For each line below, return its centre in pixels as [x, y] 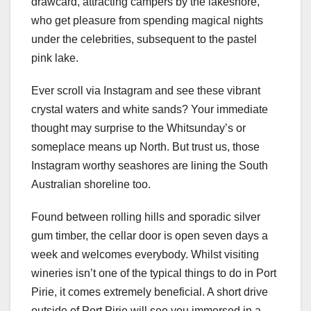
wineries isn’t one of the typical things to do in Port [154, 274]
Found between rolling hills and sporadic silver [146, 217]
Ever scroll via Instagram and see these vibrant [146, 91]
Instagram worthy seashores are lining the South [150, 166]
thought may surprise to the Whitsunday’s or [138, 128]
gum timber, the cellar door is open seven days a [150, 236]
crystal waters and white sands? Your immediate [150, 110]
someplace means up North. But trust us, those [145, 147]
